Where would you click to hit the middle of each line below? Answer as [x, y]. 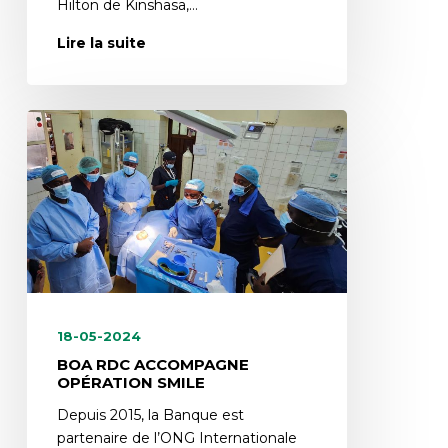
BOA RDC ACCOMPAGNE [152, 365]
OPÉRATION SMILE [130, 383]
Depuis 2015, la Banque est [150, 415]
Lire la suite [101, 43]
